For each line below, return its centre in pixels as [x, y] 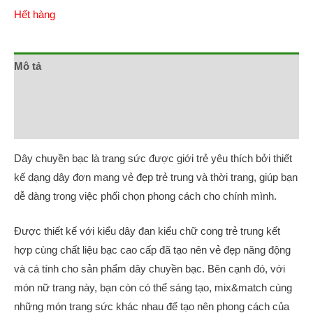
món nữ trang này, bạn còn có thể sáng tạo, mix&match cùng [153, 288]
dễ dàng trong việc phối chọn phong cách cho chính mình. [145, 196]
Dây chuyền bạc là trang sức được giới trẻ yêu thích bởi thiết [153, 158]
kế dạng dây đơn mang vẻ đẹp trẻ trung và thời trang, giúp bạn [156, 177]
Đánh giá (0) [43, 125]
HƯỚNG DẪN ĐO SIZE [70, 95]
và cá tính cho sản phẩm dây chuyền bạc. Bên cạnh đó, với [150, 269]
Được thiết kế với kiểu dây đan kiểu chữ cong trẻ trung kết [147, 232]
